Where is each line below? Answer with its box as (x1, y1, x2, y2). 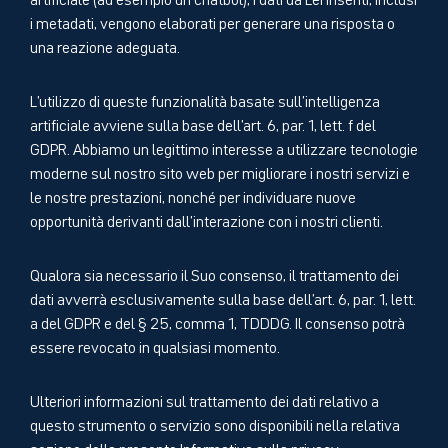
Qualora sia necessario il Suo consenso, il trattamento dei (30, 262, 399, 285)
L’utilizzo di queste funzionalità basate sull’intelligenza (30, 88, 380, 111)
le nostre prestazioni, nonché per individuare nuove (30, 184, 356, 207)
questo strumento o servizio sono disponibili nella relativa (30, 412, 400, 435)
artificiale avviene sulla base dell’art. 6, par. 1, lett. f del (30, 112, 376, 135)
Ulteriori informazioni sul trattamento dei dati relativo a (30, 388, 379, 411)
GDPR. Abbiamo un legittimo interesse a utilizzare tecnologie (30, 136, 418, 159)
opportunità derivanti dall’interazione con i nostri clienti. (30, 208, 383, 231)
